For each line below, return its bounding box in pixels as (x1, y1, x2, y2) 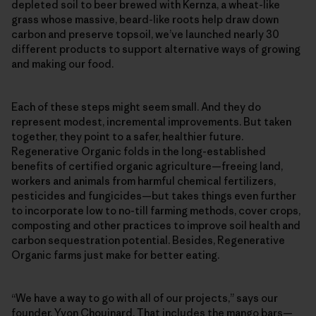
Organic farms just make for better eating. (11, 248, 219, 262)
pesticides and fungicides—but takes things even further (11, 188, 296, 202)
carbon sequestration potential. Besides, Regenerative (11, 233, 285, 247)
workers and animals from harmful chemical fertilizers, (11, 174, 276, 188)
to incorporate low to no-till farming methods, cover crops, (11, 203, 300, 217)
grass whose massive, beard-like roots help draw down (11, 12, 279, 26)
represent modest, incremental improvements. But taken (11, 114, 291, 128)
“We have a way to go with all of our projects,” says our (11, 291, 278, 305)
